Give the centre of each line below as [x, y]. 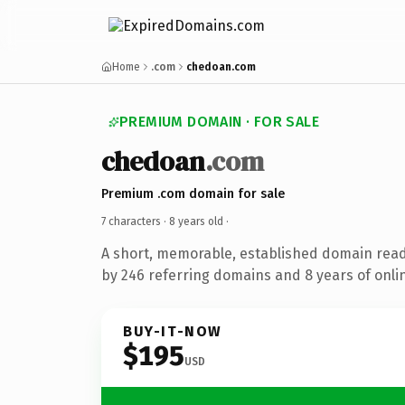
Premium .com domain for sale [193, 193]
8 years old [196, 221]
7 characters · [135, 221]
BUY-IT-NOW [173, 331]
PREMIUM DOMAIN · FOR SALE [219, 122]
